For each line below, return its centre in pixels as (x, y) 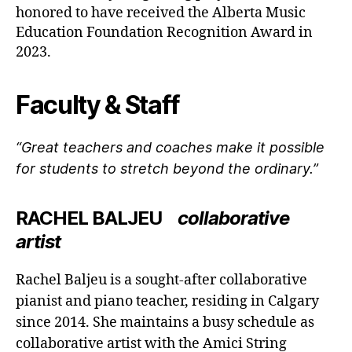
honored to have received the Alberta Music (161, 13)
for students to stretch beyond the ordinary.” (167, 168)
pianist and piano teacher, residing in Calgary (167, 301)
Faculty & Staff (98, 104)
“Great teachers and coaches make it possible (170, 147)
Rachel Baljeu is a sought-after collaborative (161, 280)
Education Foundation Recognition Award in (164, 32)
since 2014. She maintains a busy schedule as (165, 322)
